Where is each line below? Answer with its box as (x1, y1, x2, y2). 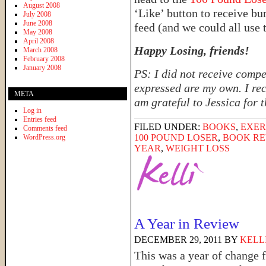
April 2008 (23, 36, 54, 45)
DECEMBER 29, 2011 (134, 235, 222, 245)
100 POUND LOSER (134, 132, 218, 142)
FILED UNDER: (134, 122, 202, 132)
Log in (23, 106, 42, 115)
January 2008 (23, 63, 61, 72)
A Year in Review (134, 216, 239, 232)
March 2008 (23, 45, 58, 54)
